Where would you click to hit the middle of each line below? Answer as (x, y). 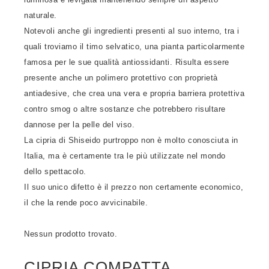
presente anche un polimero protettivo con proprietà (121, 78)
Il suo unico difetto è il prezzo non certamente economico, (134, 187)
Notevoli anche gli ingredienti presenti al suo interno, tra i (132, 31)
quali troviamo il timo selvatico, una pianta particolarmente (134, 47)
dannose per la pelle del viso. (79, 125)
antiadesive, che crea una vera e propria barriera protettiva (134, 93)
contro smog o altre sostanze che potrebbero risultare (125, 109)
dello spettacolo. (55, 171)
